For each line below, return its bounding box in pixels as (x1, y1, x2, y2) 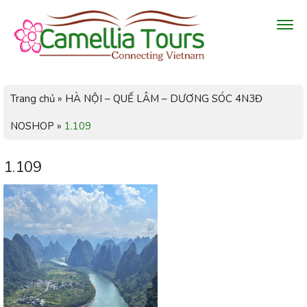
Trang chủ (10, 91, 55, 106)
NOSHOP (10, 119, 54, 133)
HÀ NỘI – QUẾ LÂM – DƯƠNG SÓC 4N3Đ (65, 91, 262, 106)
